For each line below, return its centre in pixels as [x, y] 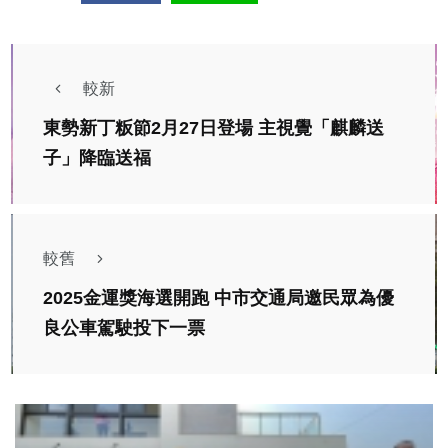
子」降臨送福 [97, 158]
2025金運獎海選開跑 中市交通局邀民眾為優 [218, 298]
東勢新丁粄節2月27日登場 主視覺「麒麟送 [213, 128]
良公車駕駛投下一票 [124, 328]
